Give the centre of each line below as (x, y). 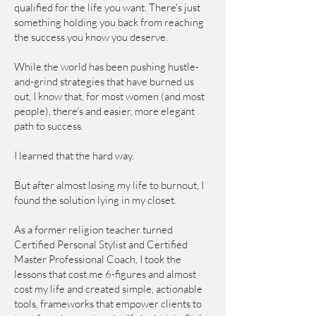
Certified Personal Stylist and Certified (101, 244)
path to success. (50, 126)
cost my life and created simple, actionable (108, 289)
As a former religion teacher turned (93, 230)
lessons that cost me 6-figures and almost (105, 274)
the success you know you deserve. (91, 37)
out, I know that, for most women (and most (109, 96)
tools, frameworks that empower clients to (108, 304)
